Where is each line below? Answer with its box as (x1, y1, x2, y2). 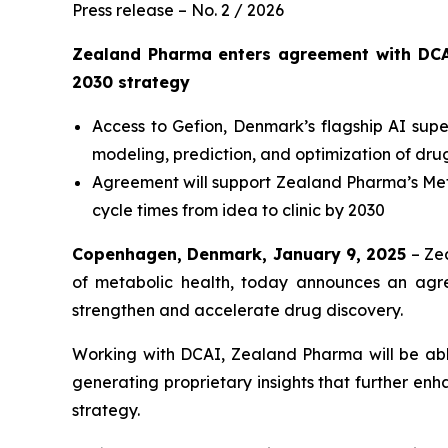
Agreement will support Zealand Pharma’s (92, 171, 422, 192)
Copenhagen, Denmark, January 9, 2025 (72, 243, 407, 264)
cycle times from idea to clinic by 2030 (92, 199, 385, 220)
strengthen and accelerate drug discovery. (72, 299, 403, 320)
